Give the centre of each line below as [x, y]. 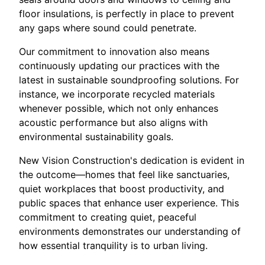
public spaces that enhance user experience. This [129, 203]
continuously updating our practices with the [119, 66]
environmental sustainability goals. [96, 137]
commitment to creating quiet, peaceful [108, 217]
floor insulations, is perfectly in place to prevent [127, 14]
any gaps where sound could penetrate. [108, 28]
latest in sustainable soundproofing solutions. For [129, 80]
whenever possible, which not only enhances [119, 109]
